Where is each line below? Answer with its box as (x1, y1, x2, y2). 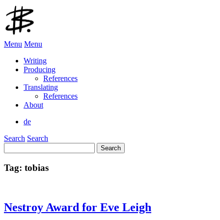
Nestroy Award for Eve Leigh (4, 201, 151, 214)
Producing (24, 65, 55, 74)
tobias (25, 162, 49, 173)
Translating (24, 83, 58, 91)
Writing (24, 56, 47, 65)
